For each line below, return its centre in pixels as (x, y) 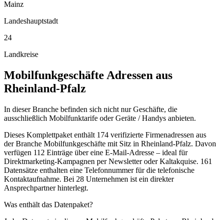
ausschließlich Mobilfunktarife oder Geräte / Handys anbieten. (100, 118)
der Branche (24, 143)
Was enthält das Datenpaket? (48, 204)
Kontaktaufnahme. (33, 179)
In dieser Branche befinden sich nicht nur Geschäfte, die (91, 109)
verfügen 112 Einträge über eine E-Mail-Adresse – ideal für (96, 152)
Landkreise (21, 54)
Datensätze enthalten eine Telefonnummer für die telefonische (99, 170)
